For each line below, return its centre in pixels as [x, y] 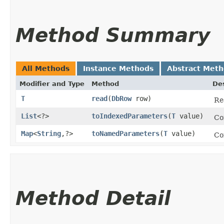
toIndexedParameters [129, 116]
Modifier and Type [52, 83]
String [49, 133]
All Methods [46, 68]
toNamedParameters [125, 133]
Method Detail [93, 198]
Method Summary [113, 35]
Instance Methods [118, 68]
